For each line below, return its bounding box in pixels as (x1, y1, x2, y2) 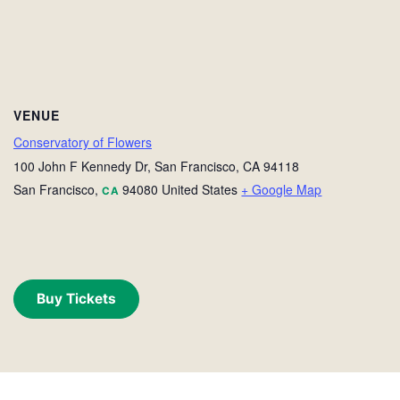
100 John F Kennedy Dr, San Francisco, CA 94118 (13, 157, 299, 175)
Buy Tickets (37, 290, 116, 307)
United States (162, 180, 238, 198)
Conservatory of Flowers (13, 133, 152, 151)
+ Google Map (241, 180, 322, 198)
